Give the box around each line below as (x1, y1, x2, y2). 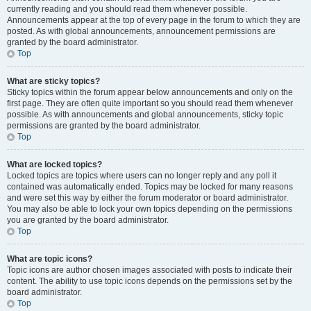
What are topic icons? (7, 254, 92, 264)
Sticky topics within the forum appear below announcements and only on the (7, 87, 293, 97)
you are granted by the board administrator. (7, 215, 169, 225)
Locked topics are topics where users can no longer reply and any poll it (7, 171, 276, 180)
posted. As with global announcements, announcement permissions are (7, 26, 276, 36)
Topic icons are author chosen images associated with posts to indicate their (7, 265, 292, 275)
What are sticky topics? (7, 76, 100, 86)
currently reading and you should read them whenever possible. (7, 4, 247, 14)
